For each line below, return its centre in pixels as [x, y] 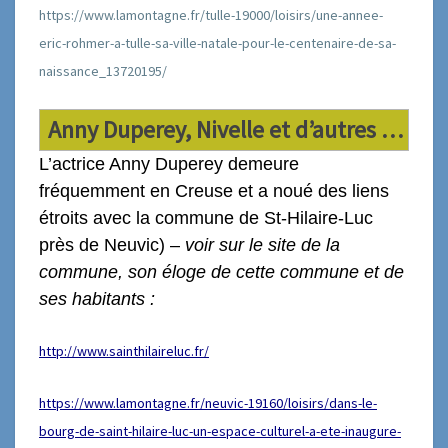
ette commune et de [324, 271]
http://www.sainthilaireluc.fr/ [124, 350]
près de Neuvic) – [112, 244]
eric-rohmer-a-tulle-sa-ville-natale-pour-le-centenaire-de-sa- [217, 42]
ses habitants [94, 298]
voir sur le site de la [262, 244]
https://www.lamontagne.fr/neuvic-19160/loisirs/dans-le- [208, 402]
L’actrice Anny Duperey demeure [169, 163]
